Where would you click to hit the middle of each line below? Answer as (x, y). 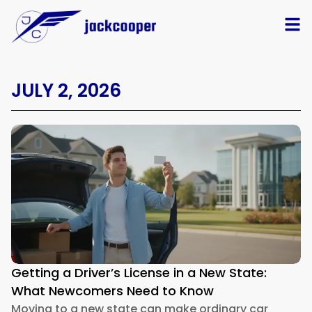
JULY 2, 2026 (66, 90)
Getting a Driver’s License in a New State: (139, 272)
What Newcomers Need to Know (112, 290)
